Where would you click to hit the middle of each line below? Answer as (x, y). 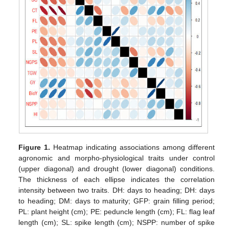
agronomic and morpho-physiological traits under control (117, 158)
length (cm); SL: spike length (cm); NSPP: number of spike (117, 223)
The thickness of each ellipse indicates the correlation (117, 180)
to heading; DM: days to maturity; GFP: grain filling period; (117, 201)
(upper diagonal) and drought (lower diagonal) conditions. (117, 169)
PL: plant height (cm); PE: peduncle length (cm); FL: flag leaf (117, 212)
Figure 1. (35, 147)
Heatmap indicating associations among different (132, 147)
